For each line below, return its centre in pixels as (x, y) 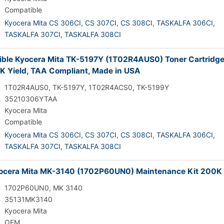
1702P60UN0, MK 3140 (43, 188)
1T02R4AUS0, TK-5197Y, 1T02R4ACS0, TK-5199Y (87, 87)
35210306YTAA (31, 99)
